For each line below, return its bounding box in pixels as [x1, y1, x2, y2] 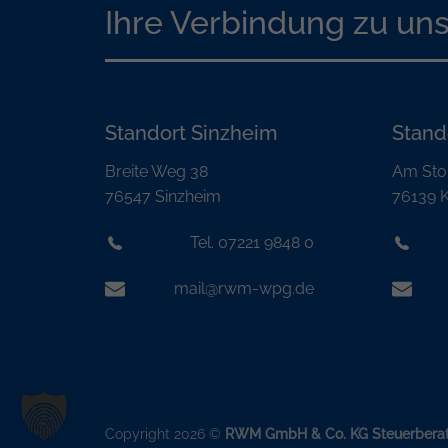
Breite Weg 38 [104, 162, 208, 182]
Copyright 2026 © [104, 424, 225, 442]
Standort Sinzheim [104, 121, 277, 146]
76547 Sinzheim [104, 187, 221, 207]
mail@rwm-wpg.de [174, 279, 315, 298]
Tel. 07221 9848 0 [190, 233, 315, 253]
